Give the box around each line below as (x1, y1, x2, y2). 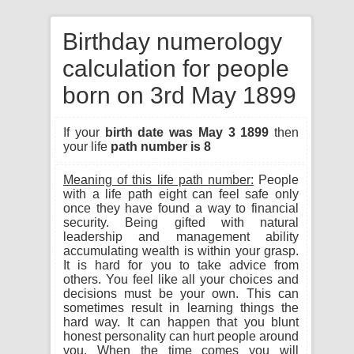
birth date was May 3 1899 (104, 126, 269, 139)
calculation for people (62, 55, 289, 81)
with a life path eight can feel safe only (63, 187, 299, 201)
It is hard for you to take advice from (63, 258, 299, 272)
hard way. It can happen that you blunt (63, 315, 299, 329)
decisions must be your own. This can (63, 287, 299, 300)
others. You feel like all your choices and (63, 273, 299, 286)
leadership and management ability (63, 230, 299, 243)
